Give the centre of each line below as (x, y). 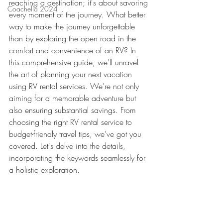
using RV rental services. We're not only (75, 86)
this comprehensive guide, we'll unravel (75, 62)
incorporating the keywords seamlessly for (78, 158)
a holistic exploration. (44, 170)
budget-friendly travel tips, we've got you (76, 134)
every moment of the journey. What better (78, 14)
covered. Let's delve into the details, (68, 146)
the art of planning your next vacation (72, 74)
